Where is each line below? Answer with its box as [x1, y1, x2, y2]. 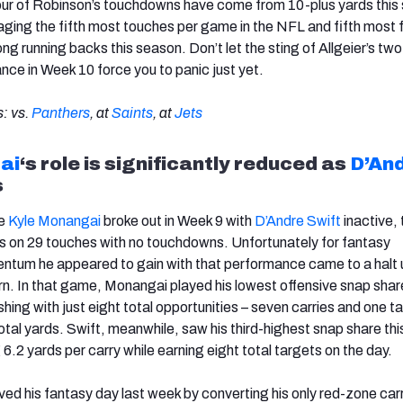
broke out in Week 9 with [101, 212, 255, 228]
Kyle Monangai [8, 212, 101, 228]
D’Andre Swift [255, 212, 341, 228]
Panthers [31, 104, 90, 121]
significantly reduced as [101, 153, 350, 174]
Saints [112, 104, 153, 121]
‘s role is [20, 153, 101, 174]
